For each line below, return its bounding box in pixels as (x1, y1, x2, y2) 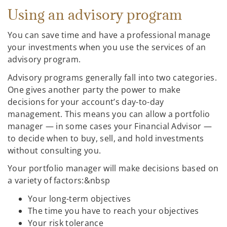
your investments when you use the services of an (8, 42, 206, 53)
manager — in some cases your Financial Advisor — (8, 120, 212, 132)
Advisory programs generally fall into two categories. (8, 71, 217, 83)
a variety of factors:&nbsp (8, 175, 110, 186)
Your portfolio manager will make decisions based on (8, 163, 219, 174)
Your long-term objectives (28, 193, 131, 204)
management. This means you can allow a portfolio (8, 108, 210, 120)
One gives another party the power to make (8, 84, 181, 95)
